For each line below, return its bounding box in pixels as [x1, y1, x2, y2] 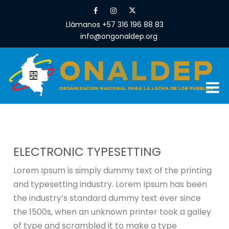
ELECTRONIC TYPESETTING [13, 144, 162, 160]
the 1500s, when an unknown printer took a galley [13, 206, 212, 218]
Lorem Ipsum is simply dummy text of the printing [13, 165, 212, 176]
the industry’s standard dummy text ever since [13, 192, 201, 204]
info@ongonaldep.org [80, 31, 157, 41]
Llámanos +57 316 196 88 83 [65, 19, 164, 30]
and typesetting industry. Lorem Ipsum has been [13, 178, 208, 190]
